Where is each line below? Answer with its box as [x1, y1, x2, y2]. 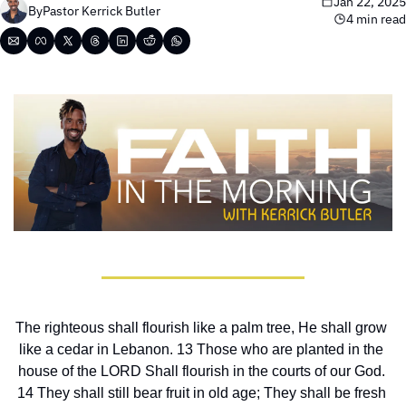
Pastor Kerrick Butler [43, 2, 160, 19]
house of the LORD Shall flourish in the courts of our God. [17, 362, 385, 379]
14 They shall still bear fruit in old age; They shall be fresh [16, 384, 386, 401]
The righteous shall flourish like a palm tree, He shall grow [15, 319, 387, 335]
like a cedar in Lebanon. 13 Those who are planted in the [19, 341, 383, 357]
